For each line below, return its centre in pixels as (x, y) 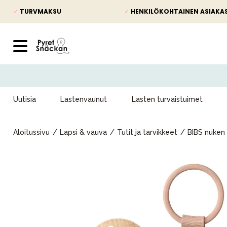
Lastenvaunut (84, 99)
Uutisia (25, 99)
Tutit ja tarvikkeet (147, 132)
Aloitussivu (31, 132)
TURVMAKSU (40, 11)
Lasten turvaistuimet (167, 99)
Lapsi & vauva (83, 132)
